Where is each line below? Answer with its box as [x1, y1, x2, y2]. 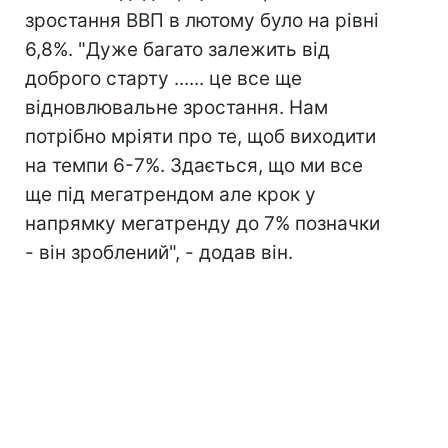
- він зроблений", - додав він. [25, 241, 293, 264]
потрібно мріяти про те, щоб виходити [25, 125, 376, 148]
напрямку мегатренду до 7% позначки [25, 212, 380, 235]
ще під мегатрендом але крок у [25, 183, 316, 206]
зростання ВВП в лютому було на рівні [25, 9, 379, 32]
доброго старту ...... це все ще [25, 67, 302, 90]
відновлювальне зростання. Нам [25, 96, 328, 119]
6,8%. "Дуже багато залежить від [25, 38, 330, 61]
